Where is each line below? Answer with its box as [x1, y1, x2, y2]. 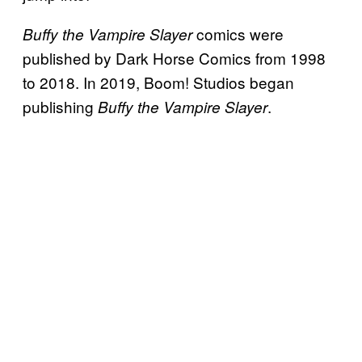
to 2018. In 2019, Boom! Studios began [23, 71, 294, 94]
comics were [192, 23, 284, 45]
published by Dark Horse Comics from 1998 [23, 47, 326, 69]
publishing [23, 95, 98, 118]
